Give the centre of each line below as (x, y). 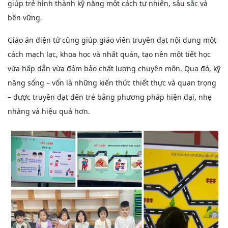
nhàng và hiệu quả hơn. (49, 111)
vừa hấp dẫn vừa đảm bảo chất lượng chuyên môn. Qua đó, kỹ (114, 69)
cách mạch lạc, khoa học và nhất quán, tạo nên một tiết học (109, 54)
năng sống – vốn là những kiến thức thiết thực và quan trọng (112, 83)
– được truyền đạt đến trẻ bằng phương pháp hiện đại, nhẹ (110, 97)
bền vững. (25, 18)
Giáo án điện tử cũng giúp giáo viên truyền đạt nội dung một (112, 40)
